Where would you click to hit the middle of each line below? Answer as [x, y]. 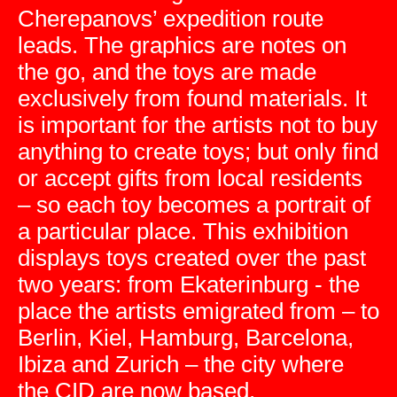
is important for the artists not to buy [198, 125]
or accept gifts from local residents [190, 178]
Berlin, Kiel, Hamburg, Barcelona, [186, 338]
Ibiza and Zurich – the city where [181, 364]
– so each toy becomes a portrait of [194, 205]
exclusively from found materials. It [192, 98]
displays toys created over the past [192, 258]
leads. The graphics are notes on [182, 45]
